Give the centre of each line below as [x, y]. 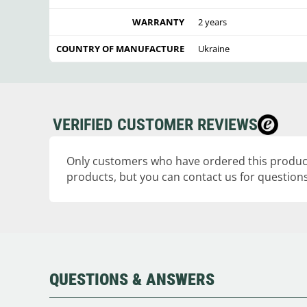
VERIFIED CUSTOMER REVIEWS [155, 124]
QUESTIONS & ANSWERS [132, 279]
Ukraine [214, 48]
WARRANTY [158, 22]
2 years [212, 22]
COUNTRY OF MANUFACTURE [120, 48]
